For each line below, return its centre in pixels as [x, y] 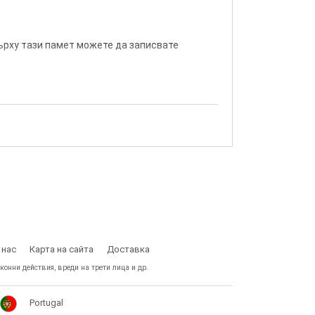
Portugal [46, 303]
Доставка [128, 250]
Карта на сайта [62, 250]
